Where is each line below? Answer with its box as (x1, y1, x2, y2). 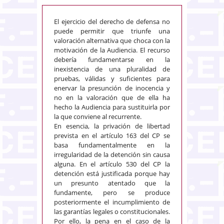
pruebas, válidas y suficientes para (54, 73, 170, 83)
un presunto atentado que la (54, 178, 170, 187)
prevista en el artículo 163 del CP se (54, 130, 170, 140)
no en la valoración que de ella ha (54, 92, 170, 102)
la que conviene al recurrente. (54, 111, 141, 121)
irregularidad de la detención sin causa (54, 149, 170, 159)
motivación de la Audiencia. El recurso (54, 45, 170, 54)
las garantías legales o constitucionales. (54, 206, 170, 216)
